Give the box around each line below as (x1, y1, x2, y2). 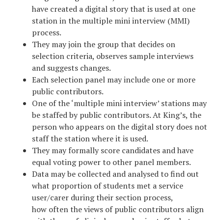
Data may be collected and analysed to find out (32, 168, 199, 180)
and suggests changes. (32, 62, 111, 74)
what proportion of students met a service (32, 180, 183, 192)
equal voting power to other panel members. (32, 157, 191, 168)
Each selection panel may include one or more (32, 74, 195, 85)
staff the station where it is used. (32, 133, 148, 144)
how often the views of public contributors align (32, 204, 204, 215)
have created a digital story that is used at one (32, 3, 195, 15)
